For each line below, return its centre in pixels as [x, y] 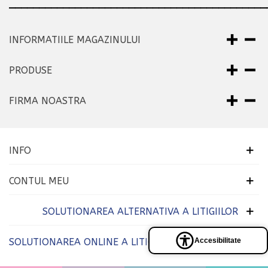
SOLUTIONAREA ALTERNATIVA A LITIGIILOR [140, 211]
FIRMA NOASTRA [48, 100]
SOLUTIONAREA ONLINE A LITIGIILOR [93, 242]
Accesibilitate [218, 240]
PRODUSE [31, 70]
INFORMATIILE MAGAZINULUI [75, 39]
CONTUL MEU [39, 181]
